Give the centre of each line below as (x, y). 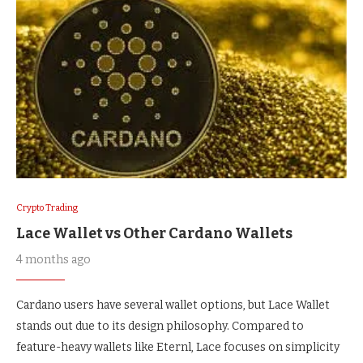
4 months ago (53, 260)
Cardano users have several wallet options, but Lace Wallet (173, 305)
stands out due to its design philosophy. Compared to (160, 326)
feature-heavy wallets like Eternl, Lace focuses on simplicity (178, 347)
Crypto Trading (47, 208)
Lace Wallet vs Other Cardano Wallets (154, 233)
